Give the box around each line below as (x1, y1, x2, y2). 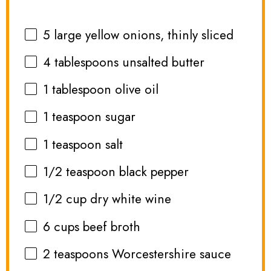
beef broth (79, 217, 141, 236)
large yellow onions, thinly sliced (50, 25, 234, 44)
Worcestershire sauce (108, 244, 232, 263)
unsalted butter (119, 53, 205, 71)
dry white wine (87, 190, 172, 209)
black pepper (116, 162, 189, 181)
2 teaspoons (43, 244, 109, 263)
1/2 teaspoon (43, 162, 116, 181)
